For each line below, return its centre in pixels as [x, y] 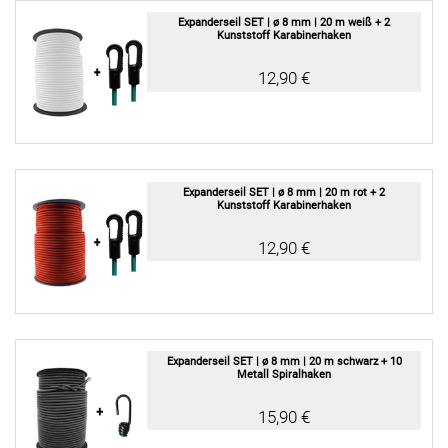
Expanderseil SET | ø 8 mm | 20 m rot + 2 [284, 192]
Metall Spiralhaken [284, 375]
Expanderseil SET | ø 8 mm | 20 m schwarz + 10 [284, 362]
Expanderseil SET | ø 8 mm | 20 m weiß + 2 [284, 23]
